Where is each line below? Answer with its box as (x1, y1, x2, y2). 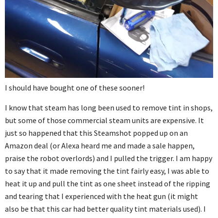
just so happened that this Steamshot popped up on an (5, 127, 188, 138)
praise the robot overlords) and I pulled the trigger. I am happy (5, 153, 212, 163)
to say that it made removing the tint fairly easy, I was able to (5, 165, 209, 176)
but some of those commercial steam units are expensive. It (5, 115, 204, 125)
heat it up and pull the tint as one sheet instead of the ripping (5, 178, 210, 188)
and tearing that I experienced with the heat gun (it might (5, 191, 198, 201)
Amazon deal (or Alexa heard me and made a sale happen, (5, 140, 195, 150)
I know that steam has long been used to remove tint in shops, (5, 102, 213, 112)
